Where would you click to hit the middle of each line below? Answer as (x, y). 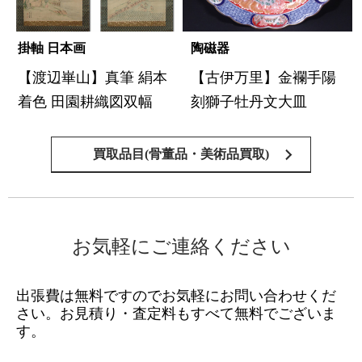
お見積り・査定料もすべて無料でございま (198, 314)
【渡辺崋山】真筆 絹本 (93, 77)
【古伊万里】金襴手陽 (264, 77)
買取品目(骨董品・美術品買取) (181, 154)
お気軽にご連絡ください (181, 247)
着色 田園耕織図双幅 (86, 101)
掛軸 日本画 (52, 48)
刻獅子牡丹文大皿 (249, 101)
